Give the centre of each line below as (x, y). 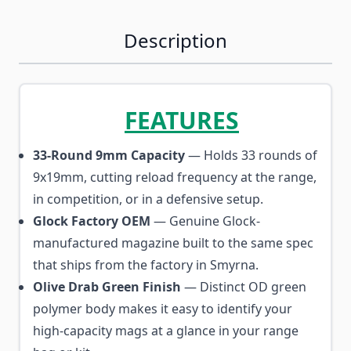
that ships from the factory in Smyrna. (146, 265)
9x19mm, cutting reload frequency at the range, (175, 177)
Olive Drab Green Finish (107, 287)
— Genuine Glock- (205, 221)
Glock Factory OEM (92, 221)
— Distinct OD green (244, 287)
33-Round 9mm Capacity (109, 155)
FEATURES (182, 120)
